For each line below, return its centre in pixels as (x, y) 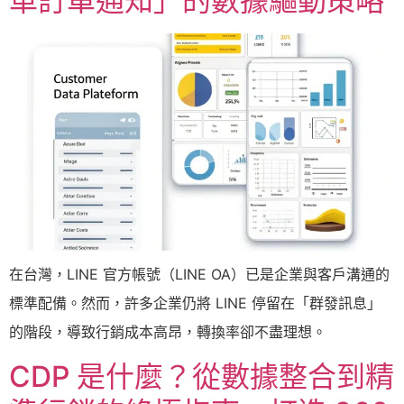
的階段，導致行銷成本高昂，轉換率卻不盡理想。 (168, 332)
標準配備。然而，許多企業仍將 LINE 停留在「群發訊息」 (195, 303)
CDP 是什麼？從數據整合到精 (202, 377)
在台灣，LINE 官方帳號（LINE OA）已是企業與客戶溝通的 (199, 274)
